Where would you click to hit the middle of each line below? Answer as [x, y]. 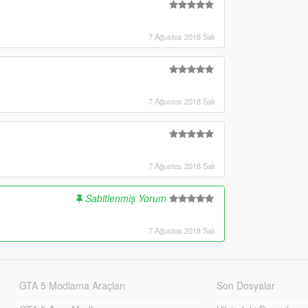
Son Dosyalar [246, 285]
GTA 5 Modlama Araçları [72, 285]
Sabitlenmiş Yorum [125, 198]
